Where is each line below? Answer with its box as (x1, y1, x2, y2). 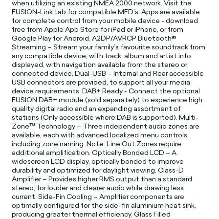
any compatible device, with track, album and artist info (12, 50, 192, 61)
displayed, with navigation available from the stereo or (12, 59, 188, 69)
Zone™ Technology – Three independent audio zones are (12, 121, 200, 131)
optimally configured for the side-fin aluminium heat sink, (12, 200, 197, 210)
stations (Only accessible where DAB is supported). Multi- (12, 112, 199, 122)
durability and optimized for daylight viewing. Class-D (12, 165, 184, 175)
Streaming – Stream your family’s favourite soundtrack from (12, 42, 206, 52)
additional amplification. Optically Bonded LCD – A (12, 147, 177, 157)
